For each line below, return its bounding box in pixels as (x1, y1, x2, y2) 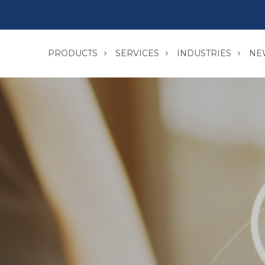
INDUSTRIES (177, 48, 231, 59)
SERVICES (115, 48, 159, 59)
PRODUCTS (48, 48, 98, 59)
